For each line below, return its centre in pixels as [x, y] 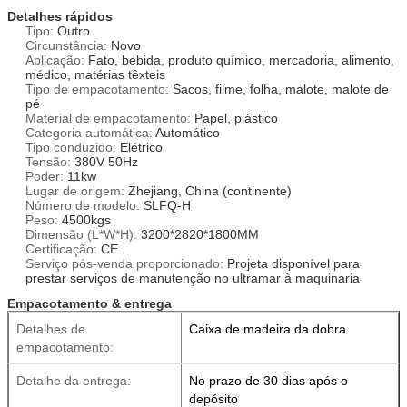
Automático [186, 132]
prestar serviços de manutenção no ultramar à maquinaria [193, 278]
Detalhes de [51, 328]
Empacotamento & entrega [89, 303]
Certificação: [61, 248]
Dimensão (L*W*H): [81, 234]
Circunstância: [66, 45]
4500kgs [84, 219]
